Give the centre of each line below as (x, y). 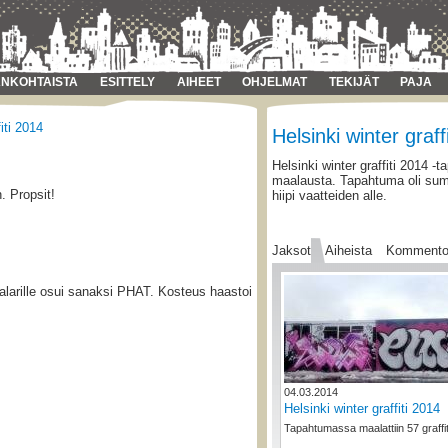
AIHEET (198, 82)
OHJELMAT (275, 82)
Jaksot (293, 251)
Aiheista (350, 251)
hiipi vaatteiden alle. (331, 195)
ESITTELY (127, 82)
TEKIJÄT (353, 82)
